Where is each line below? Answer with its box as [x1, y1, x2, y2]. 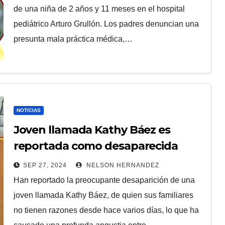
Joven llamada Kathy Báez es [13, 123, 170, 137]
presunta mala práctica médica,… [13, 35, 133, 43]
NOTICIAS [16, 107, 41, 113]
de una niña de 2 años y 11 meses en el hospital [13, 5, 185, 13]
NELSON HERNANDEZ [84, 162, 159, 169]
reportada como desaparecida [13, 139, 178, 153]
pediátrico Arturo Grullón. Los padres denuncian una [13, 20, 199, 28]
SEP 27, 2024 [23, 162, 67, 169]
